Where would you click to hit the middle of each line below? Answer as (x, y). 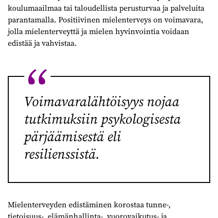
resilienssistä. (62, 154)
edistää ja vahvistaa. (42, 43)
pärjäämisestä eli (73, 136)
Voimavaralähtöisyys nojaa (102, 101)
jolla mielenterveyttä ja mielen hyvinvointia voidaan (99, 31)
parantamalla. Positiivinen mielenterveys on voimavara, (106, 19)
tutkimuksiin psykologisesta (103, 119)
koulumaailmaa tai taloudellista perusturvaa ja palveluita (106, 8)
